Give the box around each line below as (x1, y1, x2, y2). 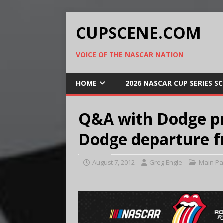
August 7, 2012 (92, 158, 135, 167)
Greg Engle (149, 158, 182, 167)
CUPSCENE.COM (76, 22, 201, 43)
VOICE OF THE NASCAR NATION (76, 50, 184, 59)
